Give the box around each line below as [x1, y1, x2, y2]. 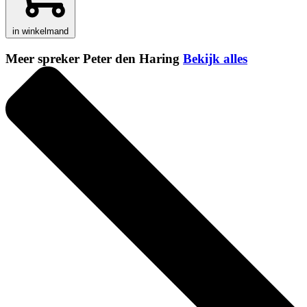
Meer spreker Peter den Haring [5, 51, 183, 66]
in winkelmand [12, 26, 69, 37]
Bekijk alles [183, 51, 247, 66]
